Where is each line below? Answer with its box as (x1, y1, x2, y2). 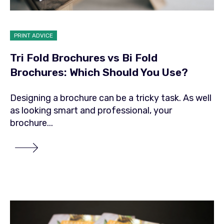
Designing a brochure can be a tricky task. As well (10, 92, 211, 104)
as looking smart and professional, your (10, 105, 172, 116)
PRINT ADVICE (14, 31, 53, 39)
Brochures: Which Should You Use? (10, 65, 188, 78)
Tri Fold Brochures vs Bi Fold (10, 51, 157, 64)
